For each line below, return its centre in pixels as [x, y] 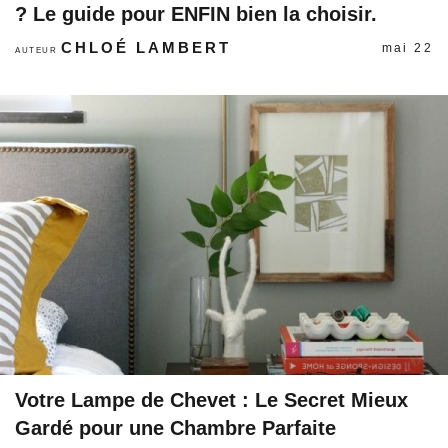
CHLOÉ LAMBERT [146, 47]
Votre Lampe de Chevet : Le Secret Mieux [211, 400]
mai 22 [407, 48]
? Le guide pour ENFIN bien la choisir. [196, 14]
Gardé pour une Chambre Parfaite [175, 428]
